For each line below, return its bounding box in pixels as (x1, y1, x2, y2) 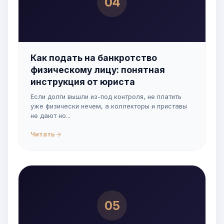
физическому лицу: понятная (30, 64, 165, 75)
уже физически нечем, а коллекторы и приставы (30, 102, 187, 110)
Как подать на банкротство (30, 52, 157, 63)
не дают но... (30, 112, 70, 119)
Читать (30, 130, 55, 138)
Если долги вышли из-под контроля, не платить (30, 93, 181, 100)
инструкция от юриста (30, 76, 135, 87)
